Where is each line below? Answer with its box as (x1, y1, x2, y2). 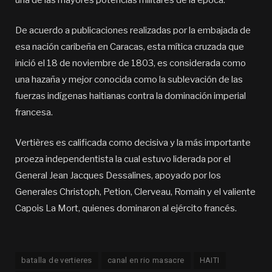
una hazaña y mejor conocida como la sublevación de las (15, 74, 243, 86)
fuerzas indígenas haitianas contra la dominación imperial (15, 90, 246, 102)
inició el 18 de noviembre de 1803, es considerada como (15, 58, 246, 69)
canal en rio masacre (107, 256, 185, 265)
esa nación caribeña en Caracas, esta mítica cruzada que (15, 41, 244, 53)
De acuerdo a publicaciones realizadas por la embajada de (15, 25, 251, 36)
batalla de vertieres (21, 256, 92, 265)
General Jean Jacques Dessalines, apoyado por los (15, 170, 221, 182)
